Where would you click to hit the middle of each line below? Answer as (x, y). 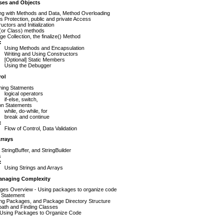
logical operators (24, 93)
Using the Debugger (28, 66)
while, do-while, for (26, 111)
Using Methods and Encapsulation (44, 48)
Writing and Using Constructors (41, 54)
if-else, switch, (21, 99)
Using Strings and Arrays (34, 167)
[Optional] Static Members (35, 60)
